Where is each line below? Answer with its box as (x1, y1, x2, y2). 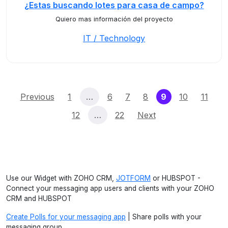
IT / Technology (83, 33, 145, 43)
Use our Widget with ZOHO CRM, (6, 174, 116, 182)
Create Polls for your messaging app (6, 213, 126, 221)
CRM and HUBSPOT (6, 194, 72, 203)
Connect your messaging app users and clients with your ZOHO (6, 184, 214, 192)
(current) (166, 91, 204, 101)
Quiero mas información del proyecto (55, 15, 173, 23)
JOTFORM (116, 174, 151, 182)
